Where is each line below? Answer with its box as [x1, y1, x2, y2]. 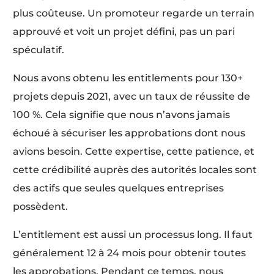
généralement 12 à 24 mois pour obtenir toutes [13, 247, 246, 259]
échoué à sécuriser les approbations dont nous [13, 127, 246, 139]
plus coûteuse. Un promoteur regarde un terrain [13, 7, 255, 20]
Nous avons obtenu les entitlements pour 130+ [13, 72, 243, 84]
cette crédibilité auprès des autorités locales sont [13, 164, 257, 176]
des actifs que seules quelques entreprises [13, 182, 224, 194]
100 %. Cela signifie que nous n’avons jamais [13, 109, 231, 121]
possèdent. [13, 201, 68, 213]
